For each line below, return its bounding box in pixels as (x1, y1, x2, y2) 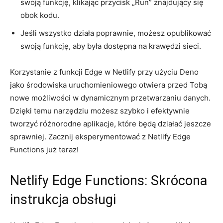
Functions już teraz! (10, 144, 79, 154)
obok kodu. (20, 10, 59, 20)
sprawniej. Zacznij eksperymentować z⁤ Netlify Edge (10, 131, 191, 141)
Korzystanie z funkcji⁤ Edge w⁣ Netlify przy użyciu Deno (10, 67, 199, 77)
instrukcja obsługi (10, 191, 116, 208)
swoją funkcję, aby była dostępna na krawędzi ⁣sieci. (20, 41, 201, 51)
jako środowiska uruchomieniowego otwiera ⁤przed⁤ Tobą (10, 80, 207, 90)
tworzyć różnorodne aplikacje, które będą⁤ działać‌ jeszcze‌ (10, 118, 211, 128)
